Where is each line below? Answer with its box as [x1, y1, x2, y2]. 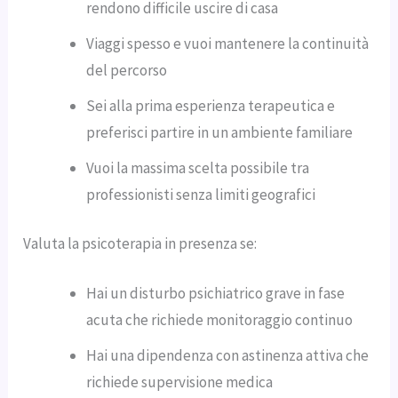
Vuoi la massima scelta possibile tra [86, 157, 310, 178]
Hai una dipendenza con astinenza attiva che [86, 345, 370, 365]
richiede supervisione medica [86, 371, 274, 392]
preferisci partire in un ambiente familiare [86, 122, 354, 142]
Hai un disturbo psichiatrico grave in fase [86, 283, 346, 303]
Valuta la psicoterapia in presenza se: [23, 234, 258, 254]
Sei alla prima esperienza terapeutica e [86, 95, 336, 115]
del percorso [86, 60, 168, 80]
